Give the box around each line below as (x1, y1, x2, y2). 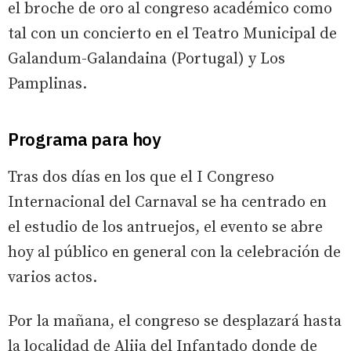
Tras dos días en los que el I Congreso (8, 168, 274, 188)
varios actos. (8, 268, 97, 288)
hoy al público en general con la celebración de (8, 243, 341, 263)
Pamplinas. (8, 74, 87, 95)
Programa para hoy (8, 128, 161, 151)
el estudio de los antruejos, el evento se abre (8, 218, 323, 238)
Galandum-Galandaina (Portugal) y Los (8, 49, 285, 70)
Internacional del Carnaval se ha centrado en (8, 193, 327, 213)
